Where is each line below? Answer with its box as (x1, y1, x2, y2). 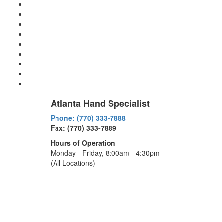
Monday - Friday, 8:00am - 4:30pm (51, 148, 160, 158)
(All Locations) (51, 158, 95, 167)
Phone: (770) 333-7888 (51, 113, 126, 123)
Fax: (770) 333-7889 (51, 123, 116, 133)
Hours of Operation (51, 138, 115, 148)
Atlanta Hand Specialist (51, 97, 150, 110)
